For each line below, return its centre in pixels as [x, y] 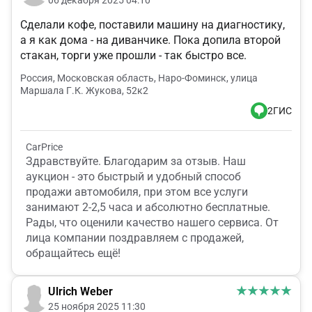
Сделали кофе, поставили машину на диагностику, [153, 25]
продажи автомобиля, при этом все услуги [137, 192]
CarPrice [44, 147]
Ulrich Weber [80, 292]
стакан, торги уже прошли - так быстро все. [133, 56]
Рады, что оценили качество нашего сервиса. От [152, 223]
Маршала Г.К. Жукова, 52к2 [84, 91]
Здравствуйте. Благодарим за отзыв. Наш [136, 162]
